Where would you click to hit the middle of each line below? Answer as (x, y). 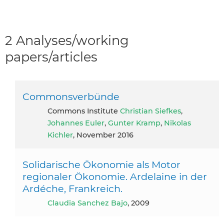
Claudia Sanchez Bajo (90, 203)
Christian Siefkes (150, 111)
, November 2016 (103, 135)
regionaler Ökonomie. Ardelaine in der (115, 176)
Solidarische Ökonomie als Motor (101, 164)
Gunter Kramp (134, 123)
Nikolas (177, 123)
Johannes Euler (76, 123)
